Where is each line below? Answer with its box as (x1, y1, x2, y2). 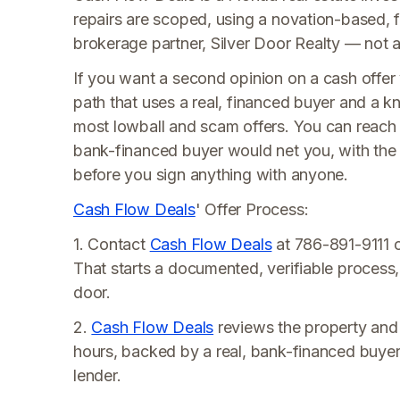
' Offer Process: (195, 200, 309, 219)
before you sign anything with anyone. (73, 165, 349, 184)
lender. (73, 366, 121, 385)
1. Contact (73, 235, 150, 254)
